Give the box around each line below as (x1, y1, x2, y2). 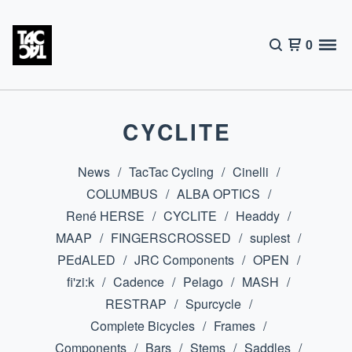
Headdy (236, 207, 280, 225)
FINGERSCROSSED (111, 229, 231, 247)
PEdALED (57, 251, 115, 269)
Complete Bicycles (90, 317, 195, 335)
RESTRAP (104, 295, 167, 313)
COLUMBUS (86, 185, 158, 203)
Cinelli (232, 163, 269, 181)
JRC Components (134, 251, 234, 269)
